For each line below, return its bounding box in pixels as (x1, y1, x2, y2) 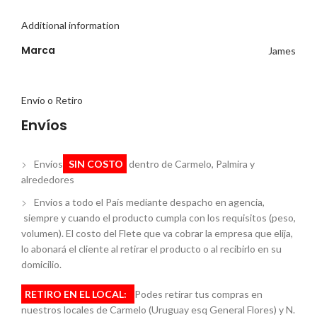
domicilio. (21, 258, 62, 270)
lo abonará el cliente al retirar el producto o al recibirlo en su (21, 243, 282, 255)
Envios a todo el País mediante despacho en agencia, (34, 196, 265, 208)
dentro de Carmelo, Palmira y (127, 158, 255, 170)
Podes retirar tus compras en (134, 288, 263, 300)
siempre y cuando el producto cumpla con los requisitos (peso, (21, 212, 296, 224)
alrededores (21, 173, 74, 185)
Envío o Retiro (21, 94, 83, 106)
